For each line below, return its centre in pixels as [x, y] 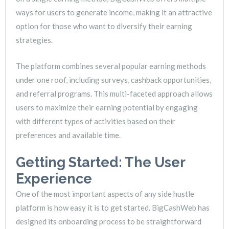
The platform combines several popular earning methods [111, 66]
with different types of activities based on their [96, 121]
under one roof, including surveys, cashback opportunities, [113, 80]
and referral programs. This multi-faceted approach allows [114, 94]
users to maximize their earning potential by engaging [107, 108]
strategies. [34, 40]
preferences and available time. [68, 135]
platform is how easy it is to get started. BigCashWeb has [113, 208]
